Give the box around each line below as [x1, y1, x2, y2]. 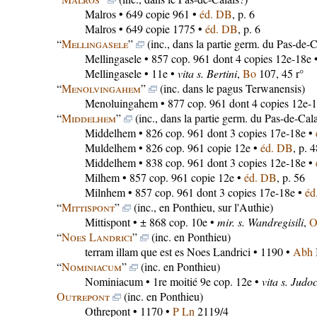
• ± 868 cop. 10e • [129, 214, 217, 229]
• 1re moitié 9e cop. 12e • [142, 274, 262, 289]
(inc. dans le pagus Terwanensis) [156, 81, 305, 96]
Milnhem [84, 185, 125, 200]
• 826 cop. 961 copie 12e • [135, 140, 260, 155]
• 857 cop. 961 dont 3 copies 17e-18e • [125, 185, 305, 200]
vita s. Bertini [177, 66, 237, 81]
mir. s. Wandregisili [217, 214, 304, 229]
